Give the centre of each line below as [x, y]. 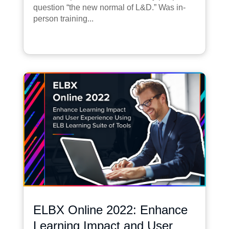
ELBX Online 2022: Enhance [110, 210]
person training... [63, 18]
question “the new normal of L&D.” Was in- [109, 7]
